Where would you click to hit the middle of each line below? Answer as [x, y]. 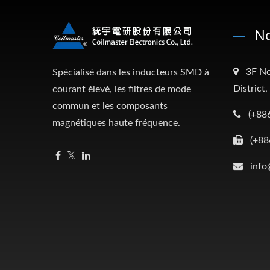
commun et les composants [110, 106]
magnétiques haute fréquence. [116, 123]
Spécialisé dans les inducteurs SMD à [131, 72]
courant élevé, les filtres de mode [122, 89]
